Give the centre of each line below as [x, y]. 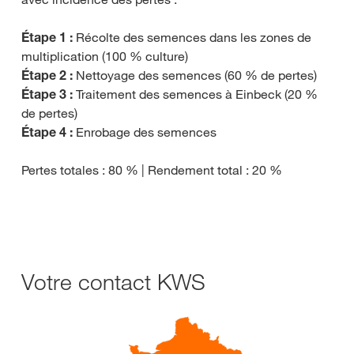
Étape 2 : [49, 75]
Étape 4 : [49, 132]
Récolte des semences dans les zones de [194, 37]
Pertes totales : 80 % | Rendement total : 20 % [152, 169]
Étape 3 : [49, 94]
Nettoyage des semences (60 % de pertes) [196, 75]
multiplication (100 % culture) [105, 56]
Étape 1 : [49, 37]
